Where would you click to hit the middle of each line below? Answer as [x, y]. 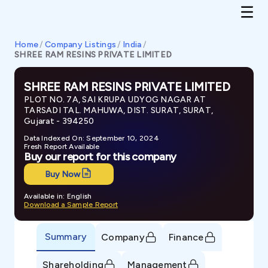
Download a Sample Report [71, 205]
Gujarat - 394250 [59, 121]
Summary [66, 236]
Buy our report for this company [100, 157]
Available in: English [58, 196]
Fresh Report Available [62, 147]
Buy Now [63, 174]
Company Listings [81, 45]
